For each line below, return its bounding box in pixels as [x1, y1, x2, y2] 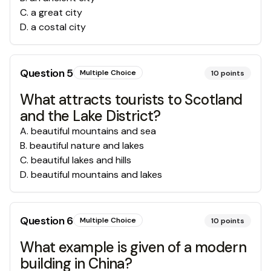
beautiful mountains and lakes [31, 168, 162, 181]
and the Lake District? [20, 106, 161, 125]
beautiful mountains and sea [31, 125, 156, 137]
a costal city [31, 21, 86, 33]
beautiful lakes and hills [31, 154, 131, 166]
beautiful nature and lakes [30, 139, 144, 152]
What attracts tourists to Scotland [20, 90, 243, 109]
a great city [31, 6, 82, 19]
